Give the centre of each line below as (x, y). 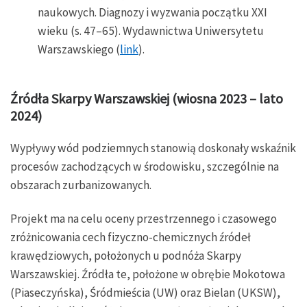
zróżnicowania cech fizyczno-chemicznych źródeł (131, 237)
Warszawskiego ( (79, 50)
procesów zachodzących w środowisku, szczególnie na (145, 167)
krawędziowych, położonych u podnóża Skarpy (126, 255)
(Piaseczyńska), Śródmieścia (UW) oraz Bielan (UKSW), (145, 292)
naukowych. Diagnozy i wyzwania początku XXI (152, 13)
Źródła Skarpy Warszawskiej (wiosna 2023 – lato (147, 99)
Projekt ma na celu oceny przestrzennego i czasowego (144, 218)
